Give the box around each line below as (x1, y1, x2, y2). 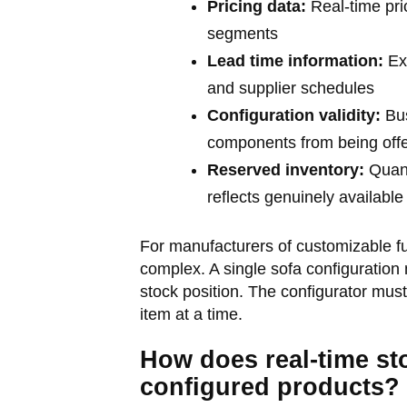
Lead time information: (206, 52, 383, 70)
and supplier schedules (206, 79, 374, 97)
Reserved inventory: (206, 161, 364, 179)
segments (206, 25, 278, 43)
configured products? (139, 373, 400, 401)
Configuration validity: (206, 106, 381, 124)
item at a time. (139, 305, 243, 323)
